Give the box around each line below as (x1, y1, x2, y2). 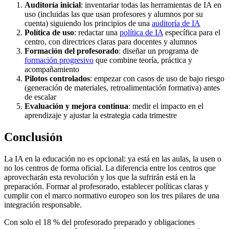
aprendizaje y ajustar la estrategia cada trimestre (25, 110, 177, 120)
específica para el (163, 28, 220, 37)
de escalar (25, 92, 56, 101)
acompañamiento (25, 64, 79, 74)
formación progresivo (25, 55, 94, 64)
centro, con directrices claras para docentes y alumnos (25, 37, 197, 46)
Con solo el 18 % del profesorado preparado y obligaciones (4, 217, 195, 226)
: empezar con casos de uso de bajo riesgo (90, 74, 224, 83)
